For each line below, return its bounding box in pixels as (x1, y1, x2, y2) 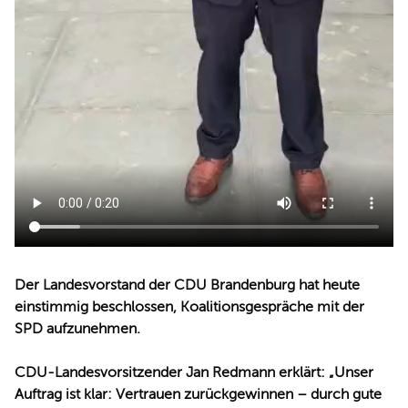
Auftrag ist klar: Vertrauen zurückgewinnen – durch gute (15, 385, 382, 403)
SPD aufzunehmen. (15, 320, 140, 337)
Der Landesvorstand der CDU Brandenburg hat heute (15, 276, 360, 293)
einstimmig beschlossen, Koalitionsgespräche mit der (15, 298, 364, 315)
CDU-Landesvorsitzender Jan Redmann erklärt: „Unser (15, 363, 373, 381)
